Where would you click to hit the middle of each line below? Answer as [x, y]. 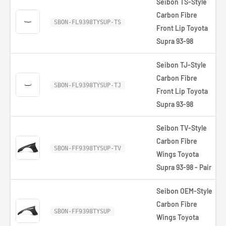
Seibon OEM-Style [184, 191]
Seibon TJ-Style [181, 65]
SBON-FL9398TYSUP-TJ [88, 85]
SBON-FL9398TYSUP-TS [88, 22]
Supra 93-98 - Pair [184, 167]
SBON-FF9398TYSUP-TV [88, 148]
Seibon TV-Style [182, 128]
